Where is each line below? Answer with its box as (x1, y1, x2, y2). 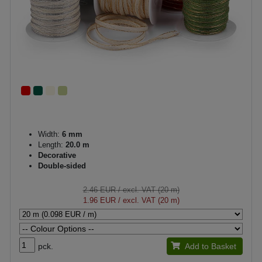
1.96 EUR (82, 195, 116, 205)
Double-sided (38, 161, 86, 170)
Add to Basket (184, 241, 236, 251)
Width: (38, 129, 60, 139)
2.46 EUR (82, 185, 116, 194)
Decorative (38, 150, 76, 160)
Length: (38, 140, 65, 149)
